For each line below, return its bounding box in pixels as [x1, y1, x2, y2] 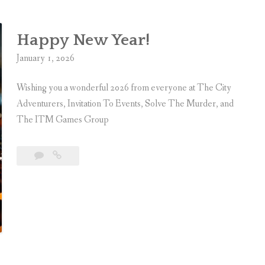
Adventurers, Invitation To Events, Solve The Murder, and [17, 98, 234, 110]
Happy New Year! [17, 31, 150, 49]
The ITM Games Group [17, 114, 109, 126]
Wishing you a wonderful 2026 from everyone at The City [17, 82, 231, 94]
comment [49, 177, 83, 190]
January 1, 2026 [17, 52, 75, 64]
